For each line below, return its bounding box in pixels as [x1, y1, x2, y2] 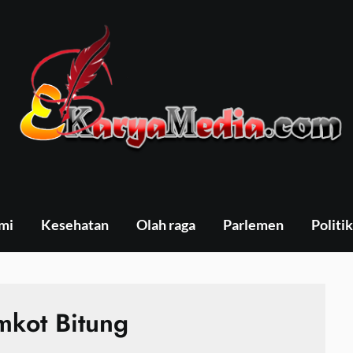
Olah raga [136, 215, 195, 233]
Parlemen [222, 215, 284, 233]
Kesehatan [40, 215, 109, 233]
